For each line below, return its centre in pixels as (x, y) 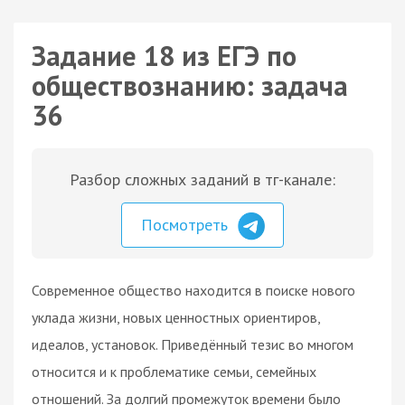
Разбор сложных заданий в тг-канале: (202, 179)
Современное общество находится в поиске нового (193, 290)
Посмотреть (187, 225)
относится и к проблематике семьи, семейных (174, 371)
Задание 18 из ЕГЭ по (164, 56)
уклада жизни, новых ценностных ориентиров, (176, 317)
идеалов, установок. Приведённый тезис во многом (193, 344)
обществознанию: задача (190, 85)
